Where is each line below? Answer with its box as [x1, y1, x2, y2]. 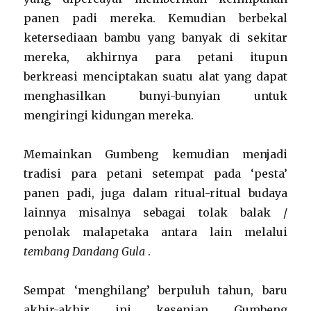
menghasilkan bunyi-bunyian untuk [24, 89, 287, 103]
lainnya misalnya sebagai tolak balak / [24, 205, 287, 219]
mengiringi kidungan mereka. [24, 108, 194, 122]
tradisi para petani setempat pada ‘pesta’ [24, 167, 287, 180]
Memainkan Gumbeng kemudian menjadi [24, 147, 287, 161]
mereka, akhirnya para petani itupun [24, 50, 287, 64]
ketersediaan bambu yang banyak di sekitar [24, 31, 287, 44]
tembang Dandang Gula [24, 244, 146, 258]
